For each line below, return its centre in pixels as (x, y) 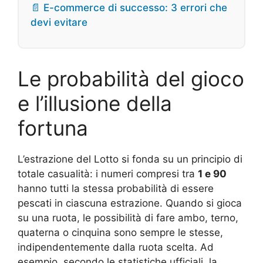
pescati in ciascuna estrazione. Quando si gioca (130, 203)
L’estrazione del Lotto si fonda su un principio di (130, 159)
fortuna (53, 128)
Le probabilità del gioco (131, 79)
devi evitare (59, 22)
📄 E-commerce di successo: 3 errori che (129, 8)
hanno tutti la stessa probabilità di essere (116, 188)
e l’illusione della (95, 103)
